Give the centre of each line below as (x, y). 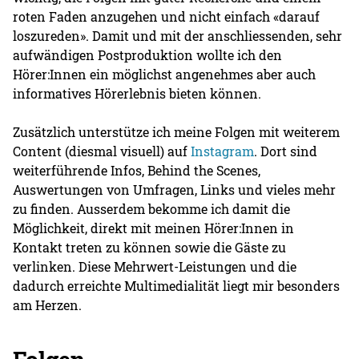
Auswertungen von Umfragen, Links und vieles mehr (175, 189)
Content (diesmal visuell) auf (102, 151)
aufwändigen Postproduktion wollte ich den (148, 54)
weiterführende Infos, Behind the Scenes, (137, 170)
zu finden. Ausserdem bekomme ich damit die (152, 208)
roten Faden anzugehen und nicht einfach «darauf (167, 16)
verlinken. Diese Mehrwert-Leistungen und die (155, 266)
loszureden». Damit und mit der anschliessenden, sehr (178, 35)
